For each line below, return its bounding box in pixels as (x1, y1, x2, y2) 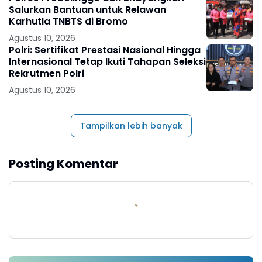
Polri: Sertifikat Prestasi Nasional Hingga (9, 43, 201, 57)
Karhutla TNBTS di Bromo (9, 14, 128, 28)
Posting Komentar (9, 155, 118, 172)
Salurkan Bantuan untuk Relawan (9, 2, 166, 16)
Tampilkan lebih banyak (80, 119, 182, 132)
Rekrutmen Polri (9, 66, 84, 80)
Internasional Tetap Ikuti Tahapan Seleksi (9, 54, 206, 68)
